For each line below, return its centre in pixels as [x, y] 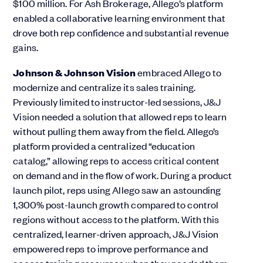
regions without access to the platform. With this [116, 219]
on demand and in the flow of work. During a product [123, 175]
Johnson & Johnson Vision [75, 72]
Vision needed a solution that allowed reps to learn [120, 116]
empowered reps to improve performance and [110, 248]
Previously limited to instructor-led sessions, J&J [117, 101]
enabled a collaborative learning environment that [119, 17]
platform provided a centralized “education [104, 145]
